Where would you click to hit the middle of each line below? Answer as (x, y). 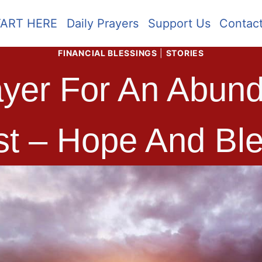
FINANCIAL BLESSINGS (108, 53)
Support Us (179, 23)
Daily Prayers (102, 23)
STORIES (185, 53)
